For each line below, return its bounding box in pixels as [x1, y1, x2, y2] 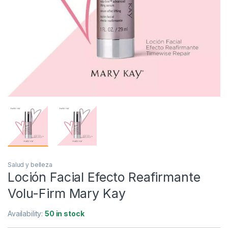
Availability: [8, 209, 45, 218]
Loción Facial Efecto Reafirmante [8, 169, 201, 185]
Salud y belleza [8, 161, 52, 169]
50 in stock [45, 209, 84, 218]
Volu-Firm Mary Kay [8, 186, 126, 202]
